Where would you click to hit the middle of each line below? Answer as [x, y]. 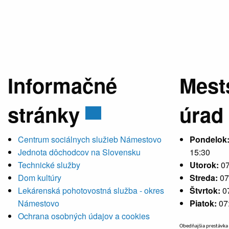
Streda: [205, 178]
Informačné [62, 85]
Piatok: [204, 203]
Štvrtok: [206, 190]
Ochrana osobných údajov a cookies [84, 216]
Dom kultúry [40, 178]
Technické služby [49, 165]
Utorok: [205, 165]
